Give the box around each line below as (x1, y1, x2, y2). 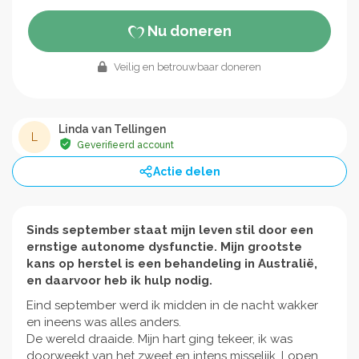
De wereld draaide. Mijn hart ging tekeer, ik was (26, 331, 292, 346)
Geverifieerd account (75, 139, 174, 151)
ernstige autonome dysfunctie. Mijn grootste (26, 239, 302, 254)
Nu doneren (143, 22, 232, 39)
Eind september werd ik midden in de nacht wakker (26, 297, 318, 313)
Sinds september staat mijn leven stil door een (26, 222, 313, 237)
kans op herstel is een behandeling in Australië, (26, 256, 317, 271)
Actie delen (153, 164, 220, 178)
